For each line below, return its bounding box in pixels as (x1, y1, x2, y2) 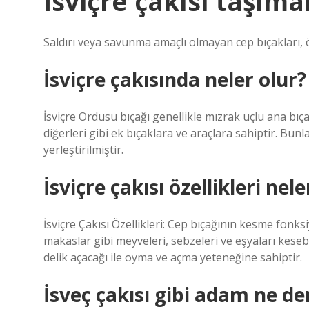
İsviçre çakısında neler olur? (43, 66, 306, 92)
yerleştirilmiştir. (43, 142, 123, 157)
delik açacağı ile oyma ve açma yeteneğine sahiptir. (43, 250, 302, 265)
